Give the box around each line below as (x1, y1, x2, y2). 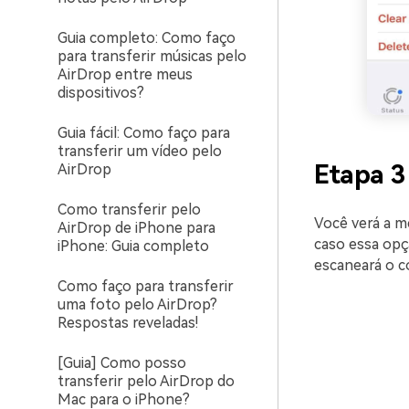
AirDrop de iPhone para (58, 219, 215, 236)
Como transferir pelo (58, 201, 201, 218)
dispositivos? (58, 84, 144, 101)
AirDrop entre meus (58, 66, 193, 83)
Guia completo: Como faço (58, 29, 236, 47)
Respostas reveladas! (58, 314, 198, 331)
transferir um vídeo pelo (58, 142, 222, 160)
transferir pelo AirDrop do (58, 372, 235, 390)
